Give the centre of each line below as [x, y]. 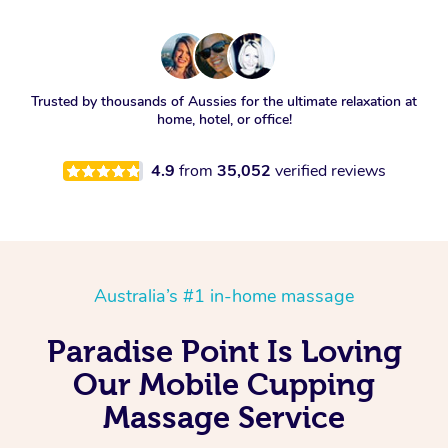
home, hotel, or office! [224, 120]
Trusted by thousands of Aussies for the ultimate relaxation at [224, 102]
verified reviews [330, 171]
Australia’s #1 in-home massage [224, 296]
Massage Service [224, 417]
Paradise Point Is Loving [224, 351]
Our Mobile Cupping [224, 384]
